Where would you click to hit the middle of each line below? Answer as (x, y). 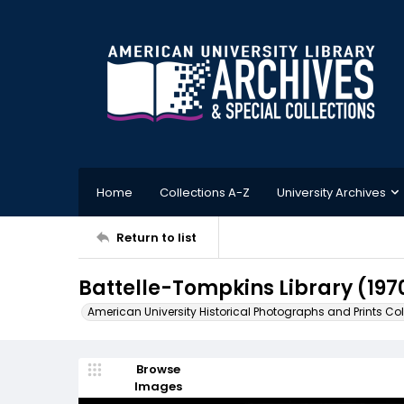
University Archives (331, 192)
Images (158, 386)
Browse (158, 369)
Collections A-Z (205, 192)
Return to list (156, 237)
